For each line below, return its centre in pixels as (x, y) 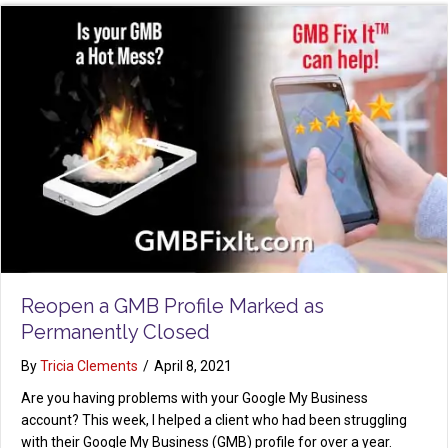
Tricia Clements (89, 366)
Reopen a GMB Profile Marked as (172, 306)
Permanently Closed (115, 332)
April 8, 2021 (193, 366)
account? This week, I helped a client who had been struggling (214, 420)
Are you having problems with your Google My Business (194, 398)
